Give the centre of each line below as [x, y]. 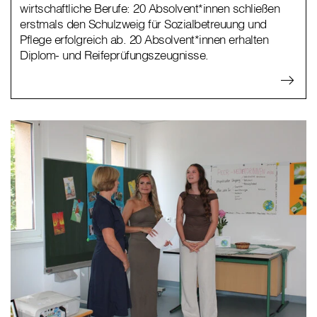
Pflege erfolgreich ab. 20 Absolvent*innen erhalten [144, 40]
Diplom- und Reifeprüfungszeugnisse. [114, 55]
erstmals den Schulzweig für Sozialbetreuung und [143, 24]
